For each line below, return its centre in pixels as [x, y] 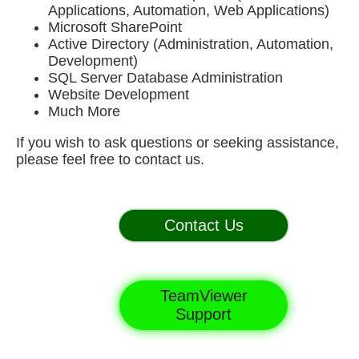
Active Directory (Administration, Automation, [191, 44]
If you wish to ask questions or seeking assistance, [177, 143]
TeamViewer [204, 296]
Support [204, 314]
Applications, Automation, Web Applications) [189, 10]
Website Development [119, 95]
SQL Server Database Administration [165, 78]
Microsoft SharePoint [115, 27]
